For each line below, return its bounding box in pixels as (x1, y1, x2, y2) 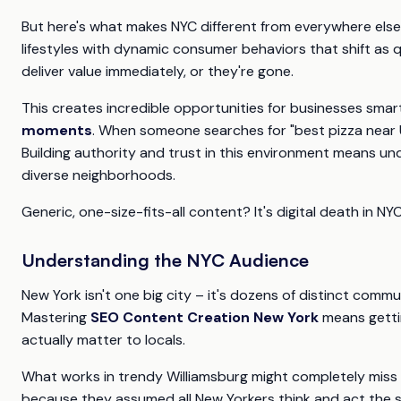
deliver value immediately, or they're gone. (21, 62, 294, 81)
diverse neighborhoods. (21, 166, 175, 185)
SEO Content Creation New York (90, 308, 319, 328)
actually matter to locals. (21, 330, 185, 350)
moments (21, 121, 92, 141)
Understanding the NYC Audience (21, 249, 309, 272)
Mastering (21, 308, 90, 328)
